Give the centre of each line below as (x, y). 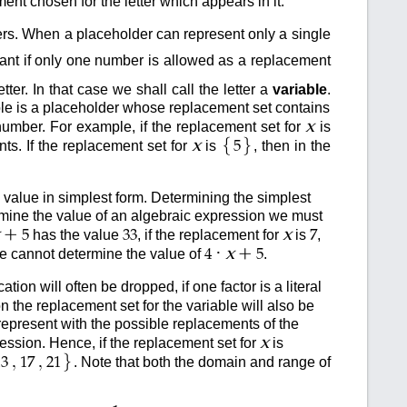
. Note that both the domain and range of (202, 362)
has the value (75, 234)
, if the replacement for (209, 234)
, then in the (292, 145)
